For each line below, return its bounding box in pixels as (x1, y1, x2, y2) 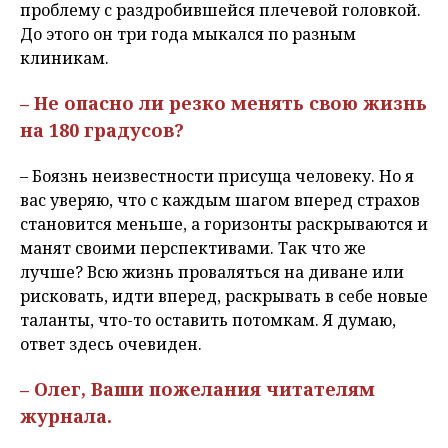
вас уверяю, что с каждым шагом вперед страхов (20, 189, 420, 212)
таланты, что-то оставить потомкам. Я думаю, (20, 309, 396, 332)
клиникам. (20, 47, 117, 70)
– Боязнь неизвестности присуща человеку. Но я (20, 165, 414, 188)
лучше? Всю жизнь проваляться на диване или (20, 261, 404, 284)
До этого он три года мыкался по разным (20, 23, 356, 46)
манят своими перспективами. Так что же (20, 237, 366, 260)
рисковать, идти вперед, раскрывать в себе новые (20, 285, 428, 308)
